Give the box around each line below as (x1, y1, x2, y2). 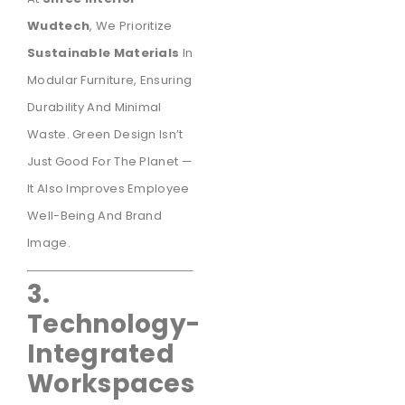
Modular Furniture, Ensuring (27, 71, 193, 89)
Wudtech (27, 17, 90, 35)
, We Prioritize (89, 17, 173, 35)
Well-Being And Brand (27, 207, 163, 225)
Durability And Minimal (27, 99, 162, 117)
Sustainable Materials (27, 44, 180, 62)
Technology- (27, 306, 201, 342)
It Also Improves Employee (27, 180, 190, 198)
